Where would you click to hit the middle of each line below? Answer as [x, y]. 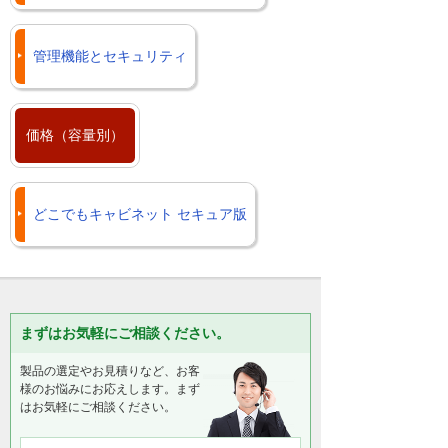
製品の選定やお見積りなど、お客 [110, 371]
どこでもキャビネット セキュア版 [140, 214]
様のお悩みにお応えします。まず [110, 389]
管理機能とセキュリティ [110, 56]
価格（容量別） [75, 135]
